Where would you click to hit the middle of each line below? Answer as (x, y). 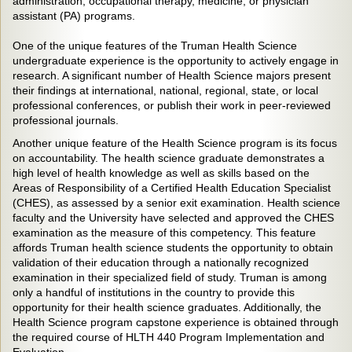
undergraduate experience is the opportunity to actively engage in (176, 60)
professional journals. (66, 120)
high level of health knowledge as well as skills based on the (161, 173)
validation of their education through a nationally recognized (161, 262)
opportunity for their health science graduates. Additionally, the (167, 307)
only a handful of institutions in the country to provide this (154, 292)
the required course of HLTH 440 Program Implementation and (169, 337)
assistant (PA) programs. (75, 16)
